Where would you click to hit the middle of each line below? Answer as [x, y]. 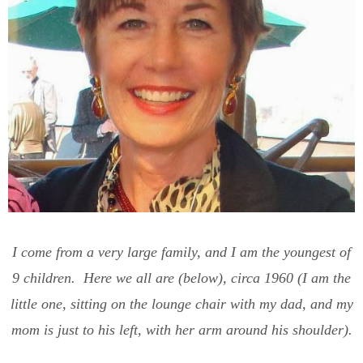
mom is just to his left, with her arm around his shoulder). [181, 330]
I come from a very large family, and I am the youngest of [181, 252]
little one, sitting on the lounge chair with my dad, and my [181, 304]
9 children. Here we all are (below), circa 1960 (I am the [181, 278]
